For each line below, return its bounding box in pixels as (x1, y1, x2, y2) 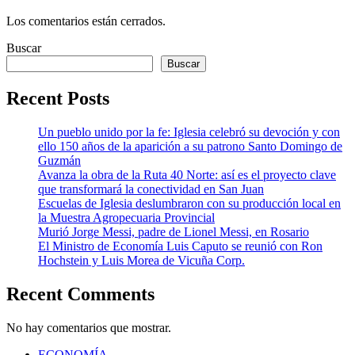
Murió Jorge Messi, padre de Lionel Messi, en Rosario (38, 225, 309, 239)
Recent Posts (6, 88, 109, 109)
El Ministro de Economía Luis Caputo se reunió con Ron (38, 239, 323, 254)
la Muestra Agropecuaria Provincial (38, 211, 215, 225)
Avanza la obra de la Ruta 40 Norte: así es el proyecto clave (38, 168, 336, 182)
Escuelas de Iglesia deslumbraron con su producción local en (38, 197, 341, 211)
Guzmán (38, 154, 81, 168)
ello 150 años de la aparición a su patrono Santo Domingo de (38, 139, 342, 154)
